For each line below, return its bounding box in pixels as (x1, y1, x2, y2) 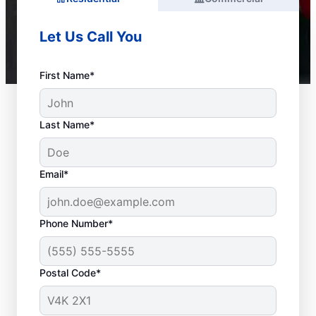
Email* (39, 168, 68, 180)
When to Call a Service (39, 284, 273, 310)
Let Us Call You (39, 28, 142, 45)
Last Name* (39, 119, 95, 130)
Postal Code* (39, 267, 101, 279)
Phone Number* (39, 217, 113, 229)
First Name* (39, 69, 95, 81)
